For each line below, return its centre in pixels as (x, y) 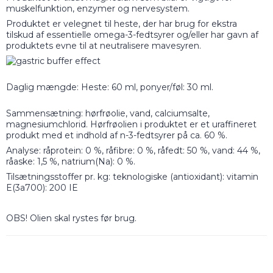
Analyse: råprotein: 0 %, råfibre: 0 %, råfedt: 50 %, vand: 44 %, (133, 151)
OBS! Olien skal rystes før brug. (71, 218)
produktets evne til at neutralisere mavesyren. (104, 46)
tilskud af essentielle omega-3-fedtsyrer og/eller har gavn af (132, 35)
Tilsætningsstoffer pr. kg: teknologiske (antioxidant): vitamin (132, 177)
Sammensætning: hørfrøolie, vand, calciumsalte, (108, 114)
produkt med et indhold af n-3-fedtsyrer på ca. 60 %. (117, 136)
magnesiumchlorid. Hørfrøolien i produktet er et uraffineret (131, 125)
